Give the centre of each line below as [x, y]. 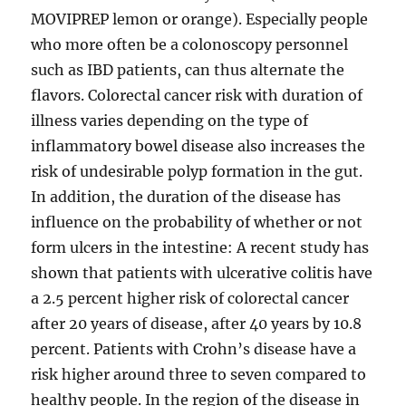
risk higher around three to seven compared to [199, 374]
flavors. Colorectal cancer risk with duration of [197, 95]
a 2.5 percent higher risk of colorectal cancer [190, 298]
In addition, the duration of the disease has [186, 197]
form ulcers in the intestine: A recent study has [200, 247]
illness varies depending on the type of [170, 121]
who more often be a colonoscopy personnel [190, 44]
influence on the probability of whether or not [197, 222]
